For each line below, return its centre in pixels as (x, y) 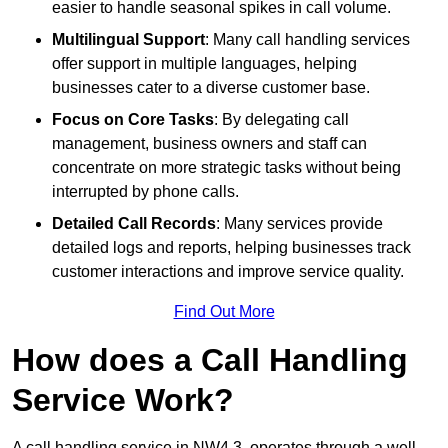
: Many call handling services (307, 39)
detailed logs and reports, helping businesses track (231, 247)
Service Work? (123, 399)
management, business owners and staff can (209, 143)
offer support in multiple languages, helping (204, 63)
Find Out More (224, 311)
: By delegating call (281, 119)
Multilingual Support (128, 39)
